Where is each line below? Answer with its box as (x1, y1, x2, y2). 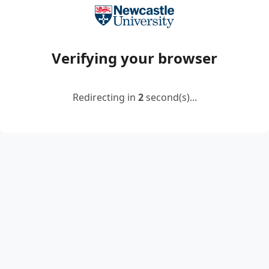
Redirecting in (72, 91, 138, 104)
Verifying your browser (52, 48, 217, 68)
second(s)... (143, 91, 197, 104)
